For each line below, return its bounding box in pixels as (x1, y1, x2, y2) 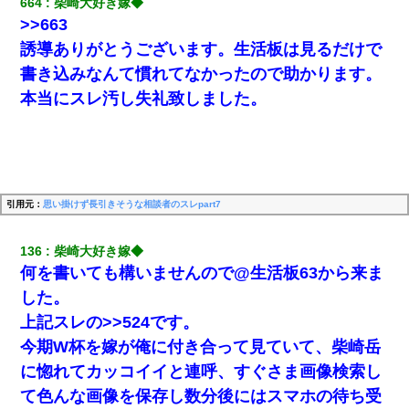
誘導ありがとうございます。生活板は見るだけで (20, 39, 383, 58)
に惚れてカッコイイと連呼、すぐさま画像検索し (20, 362, 383, 381)
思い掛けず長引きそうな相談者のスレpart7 (43, 198, 221, 209)
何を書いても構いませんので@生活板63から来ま (20, 263, 384, 282)
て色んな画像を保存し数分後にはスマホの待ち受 (20, 386, 383, 405)
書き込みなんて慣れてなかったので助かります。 (20, 64, 383, 83)
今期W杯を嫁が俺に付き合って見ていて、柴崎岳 (20, 337, 382, 356)
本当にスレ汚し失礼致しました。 (20, 89, 267, 108)
